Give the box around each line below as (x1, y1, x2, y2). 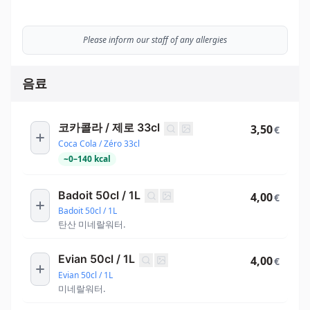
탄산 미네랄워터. (58, 218, 125, 231)
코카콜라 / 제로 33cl (58, 120, 160, 134)
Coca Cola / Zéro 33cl (58, 137, 140, 149)
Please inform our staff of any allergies (83, 33, 227, 46)
